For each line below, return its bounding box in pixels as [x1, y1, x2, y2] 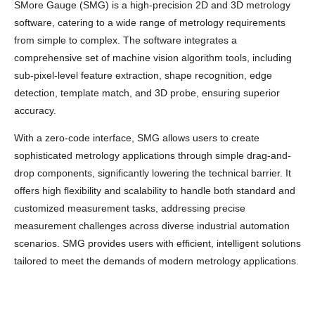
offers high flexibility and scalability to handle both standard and [14, 184, 295, 196]
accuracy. [14, 104, 56, 116]
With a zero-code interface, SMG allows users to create [14, 131, 259, 143]
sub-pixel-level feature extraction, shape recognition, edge [14, 69, 272, 81]
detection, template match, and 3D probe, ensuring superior [14, 86, 280, 98]
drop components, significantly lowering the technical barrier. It [14, 167, 291, 179]
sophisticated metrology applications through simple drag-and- [14, 149, 291, 161]
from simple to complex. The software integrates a [14, 34, 237, 46]
